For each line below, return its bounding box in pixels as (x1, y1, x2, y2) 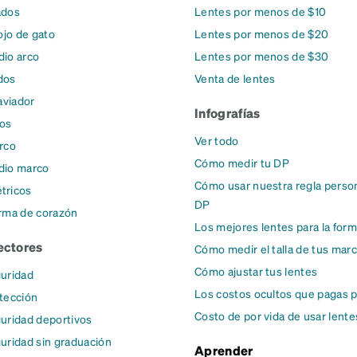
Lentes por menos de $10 (194, 4, 327, 18)
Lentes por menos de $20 (194, 26, 329, 41)
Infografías (194, 104, 261, 121)
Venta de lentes (194, 71, 276, 85)
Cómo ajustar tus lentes (194, 264, 318, 278)
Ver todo (194, 133, 239, 147)
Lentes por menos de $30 (194, 49, 329, 63)
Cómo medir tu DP (194, 155, 290, 170)
